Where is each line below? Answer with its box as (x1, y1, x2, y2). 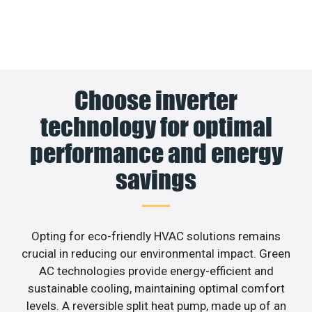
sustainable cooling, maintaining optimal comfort (27, 281, 285, 295)
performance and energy (29, 137, 283, 169)
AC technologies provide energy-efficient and (38, 263, 274, 278)
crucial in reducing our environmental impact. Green (22, 246, 290, 260)
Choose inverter (75, 84, 237, 116)
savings (116, 164, 196, 195)
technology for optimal (40, 111, 272, 142)
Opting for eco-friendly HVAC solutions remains (31, 228, 281, 243)
